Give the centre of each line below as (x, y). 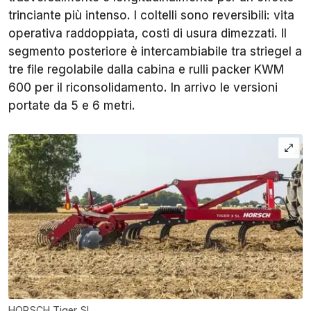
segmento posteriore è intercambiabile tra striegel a (155, 51)
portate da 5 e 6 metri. (72, 105)
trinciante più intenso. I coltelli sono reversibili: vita (151, 15)
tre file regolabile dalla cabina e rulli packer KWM (146, 69)
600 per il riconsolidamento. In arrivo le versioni (143, 87)
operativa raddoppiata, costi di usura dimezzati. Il (148, 33)
